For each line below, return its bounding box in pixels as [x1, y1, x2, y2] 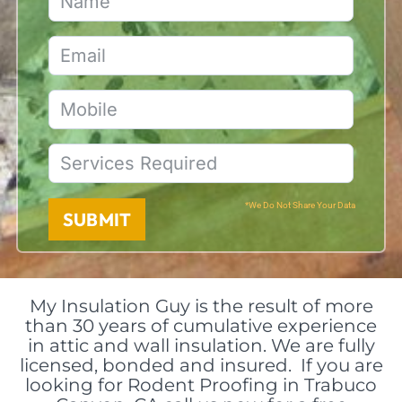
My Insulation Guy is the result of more [29, 295, 373, 317]
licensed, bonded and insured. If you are [19, 354, 383, 376]
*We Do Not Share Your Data [245, 200, 355, 210]
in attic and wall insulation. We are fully [27, 335, 375, 356]
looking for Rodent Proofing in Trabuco [25, 374, 377, 396]
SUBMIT [63, 207, 132, 231]
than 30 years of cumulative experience [25, 315, 377, 336]
